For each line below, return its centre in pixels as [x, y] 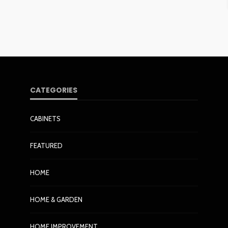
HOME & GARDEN [56, 199]
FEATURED [46, 146]
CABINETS [45, 119]
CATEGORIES [54, 90]
